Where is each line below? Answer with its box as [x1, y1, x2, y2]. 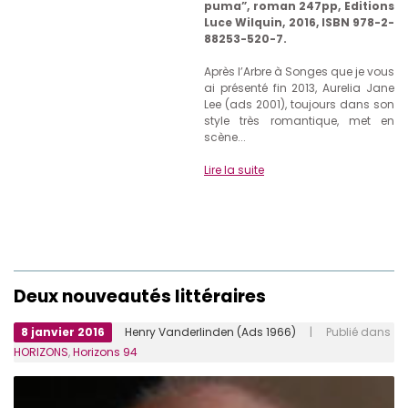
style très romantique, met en [204, 112, 394, 128]
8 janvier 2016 [21, 323, 105, 340]
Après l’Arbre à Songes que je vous [204, 63, 394, 79]
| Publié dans [296, 323, 391, 340]
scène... [204, 128, 246, 145]
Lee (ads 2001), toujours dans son [204, 96, 394, 112]
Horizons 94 [73, 343, 138, 360]
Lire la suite [204, 161, 264, 178]
